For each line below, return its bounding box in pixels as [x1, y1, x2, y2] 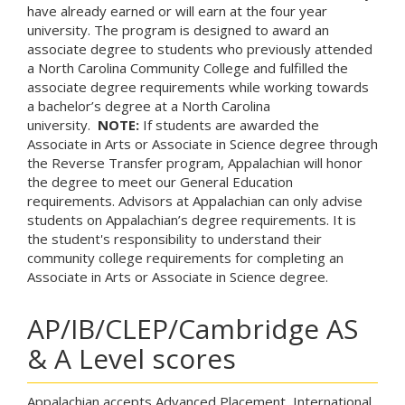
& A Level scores [27, 340, 236, 378]
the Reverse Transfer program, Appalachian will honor [27, 154, 363, 173]
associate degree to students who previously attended [27, 40, 372, 59]
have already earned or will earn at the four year [27, 2, 327, 21]
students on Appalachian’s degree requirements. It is [27, 211, 356, 230]
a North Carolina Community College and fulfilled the [27, 59, 348, 78]
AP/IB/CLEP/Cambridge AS [27, 310, 358, 348]
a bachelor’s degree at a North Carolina [27, 97, 270, 116]
